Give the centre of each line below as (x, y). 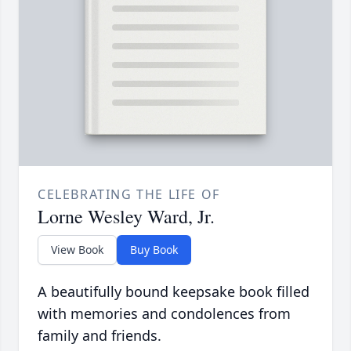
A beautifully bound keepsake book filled (174, 292)
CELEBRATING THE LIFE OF (129, 195)
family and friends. (100, 336)
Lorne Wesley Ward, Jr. (126, 217)
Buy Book (154, 250)
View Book (77, 250)
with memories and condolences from (164, 314)
